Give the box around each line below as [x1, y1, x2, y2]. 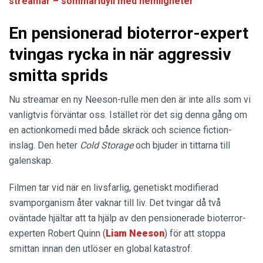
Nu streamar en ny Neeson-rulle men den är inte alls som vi [9, 94, 251, 106]
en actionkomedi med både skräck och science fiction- [9, 124, 232, 136]
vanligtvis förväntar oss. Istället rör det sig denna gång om [9, 109, 247, 121]
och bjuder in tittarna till [136, 140, 230, 151]
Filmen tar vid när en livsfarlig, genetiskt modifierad [9, 182, 218, 194]
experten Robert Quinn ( [9, 228, 106, 240]
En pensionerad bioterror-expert [9, 23, 248, 43]
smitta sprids [9, 66, 108, 86]
